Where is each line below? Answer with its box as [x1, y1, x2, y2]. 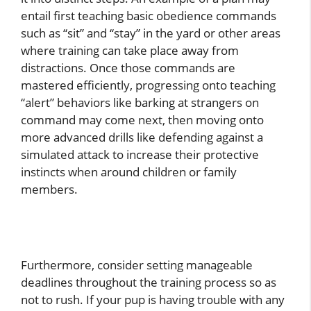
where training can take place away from [21, 42, 239, 59]
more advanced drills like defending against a [21, 129, 263, 146]
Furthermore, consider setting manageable [21, 256, 253, 273]
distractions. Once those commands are [21, 60, 235, 76]
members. [21, 181, 78, 198]
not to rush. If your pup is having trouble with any [21, 291, 285, 308]
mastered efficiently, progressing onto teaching [21, 77, 276, 94]
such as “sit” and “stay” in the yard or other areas [21, 25, 280, 42]
